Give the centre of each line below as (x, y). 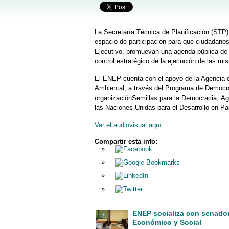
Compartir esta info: (126, 141)
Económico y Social (167, 222)
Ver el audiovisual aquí (128, 125)
